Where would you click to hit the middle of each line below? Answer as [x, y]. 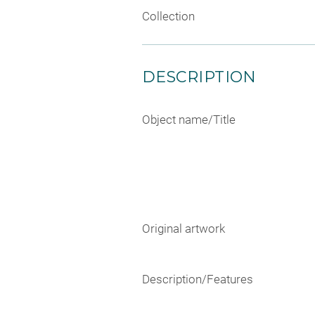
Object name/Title [189, 119]
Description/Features [198, 279]
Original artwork [184, 229]
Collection [168, 16]
